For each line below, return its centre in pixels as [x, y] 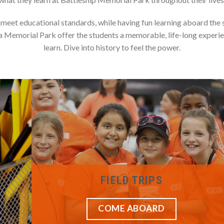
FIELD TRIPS [131, 180]
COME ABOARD [131, 208]
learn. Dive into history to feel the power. [112, 47]
